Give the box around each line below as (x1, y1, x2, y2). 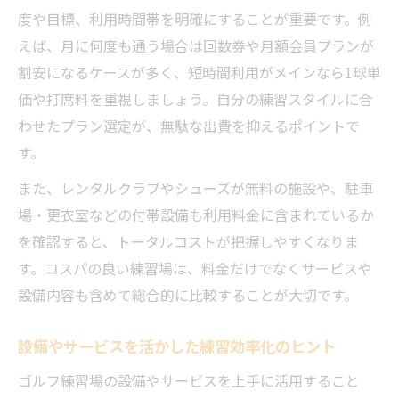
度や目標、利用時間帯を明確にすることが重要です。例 (18, 8, 372, 29)
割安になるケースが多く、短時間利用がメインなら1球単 (18, 61, 381, 83)
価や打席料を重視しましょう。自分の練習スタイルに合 (18, 88, 373, 110)
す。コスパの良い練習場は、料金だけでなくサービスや (18, 257, 372, 279)
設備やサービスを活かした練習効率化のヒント (18, 335, 336, 357)
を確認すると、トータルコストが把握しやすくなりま (18, 231, 359, 252)
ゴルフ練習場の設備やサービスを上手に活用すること (18, 370, 360, 391)
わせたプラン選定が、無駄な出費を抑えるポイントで (18, 115, 360, 136)
